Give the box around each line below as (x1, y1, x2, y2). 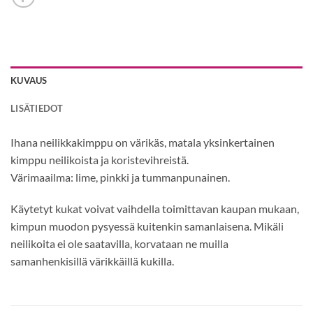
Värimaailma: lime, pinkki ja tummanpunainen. (10, 170, 230, 184)
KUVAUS (10, 74, 48, 86)
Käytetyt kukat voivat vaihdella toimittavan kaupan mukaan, (10, 202, 299, 216)
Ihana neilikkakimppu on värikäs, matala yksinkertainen (10, 135, 275, 149)
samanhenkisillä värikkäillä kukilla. (10, 254, 174, 268)
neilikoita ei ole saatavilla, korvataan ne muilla (10, 237, 228, 251)
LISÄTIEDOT (10, 102, 64, 114)
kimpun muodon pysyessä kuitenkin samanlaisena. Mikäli (10, 219, 284, 233)
